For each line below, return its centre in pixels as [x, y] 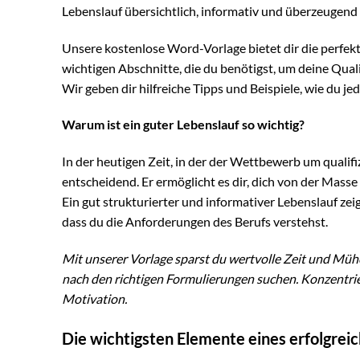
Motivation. [94, 298]
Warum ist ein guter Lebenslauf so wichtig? [183, 125]
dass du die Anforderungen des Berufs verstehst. [195, 222]
